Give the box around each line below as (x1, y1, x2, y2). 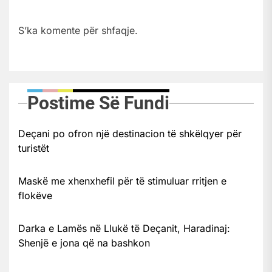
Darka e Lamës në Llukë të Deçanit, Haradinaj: (18, 222, 230, 234)
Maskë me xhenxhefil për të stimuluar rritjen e (18, 174, 226, 187)
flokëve (18, 189, 52, 202)
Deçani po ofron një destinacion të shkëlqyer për (18, 127, 242, 140)
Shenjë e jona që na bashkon (18, 236, 150, 249)
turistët (18, 141, 49, 154)
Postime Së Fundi (27, 92, 169, 114)
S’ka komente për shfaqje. (18, 24, 138, 36)
